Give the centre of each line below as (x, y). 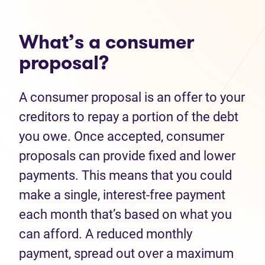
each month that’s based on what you (125, 214)
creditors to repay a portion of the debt (129, 117)
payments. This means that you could (125, 175)
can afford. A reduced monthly (106, 234)
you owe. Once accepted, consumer (122, 136)
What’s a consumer (106, 42)
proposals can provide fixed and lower (127, 156)
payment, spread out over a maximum (126, 253)
